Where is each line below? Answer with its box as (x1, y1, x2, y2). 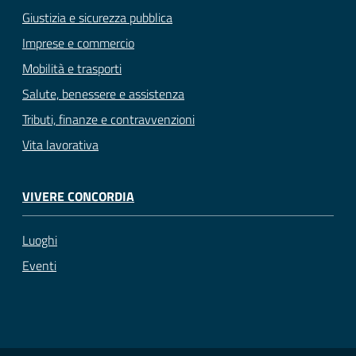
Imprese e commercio (22, 33, 134, 53)
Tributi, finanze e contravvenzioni (22, 110, 195, 130)
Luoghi (22, 230, 57, 250)
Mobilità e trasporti (22, 59, 122, 79)
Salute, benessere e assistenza (22, 84, 184, 104)
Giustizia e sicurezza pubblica (22, 8, 172, 28)
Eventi (22, 255, 56, 275)
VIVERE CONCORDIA (22, 187, 134, 207)
